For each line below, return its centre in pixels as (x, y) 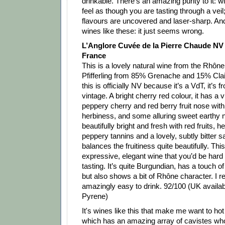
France (94, 55)
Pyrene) (95, 196)
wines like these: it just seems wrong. (143, 31)
